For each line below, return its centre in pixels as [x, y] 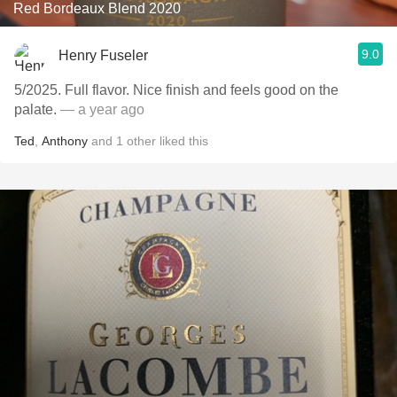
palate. [37, 109]
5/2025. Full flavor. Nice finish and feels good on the [176, 90]
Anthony [65, 141]
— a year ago [102, 109]
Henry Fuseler [103, 55]
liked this [182, 141]
